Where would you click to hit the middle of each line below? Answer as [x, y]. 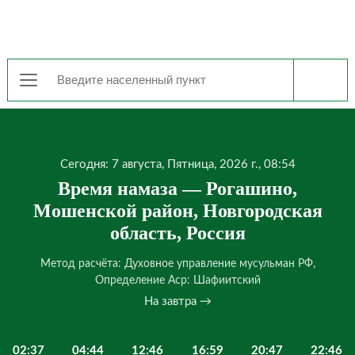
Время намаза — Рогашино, [177, 189]
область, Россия [177, 233]
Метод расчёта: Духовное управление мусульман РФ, [177, 264]
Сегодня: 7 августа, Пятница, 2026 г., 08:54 [177, 164]
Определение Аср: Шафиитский [177, 281]
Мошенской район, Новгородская [177, 211]
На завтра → [177, 302]
